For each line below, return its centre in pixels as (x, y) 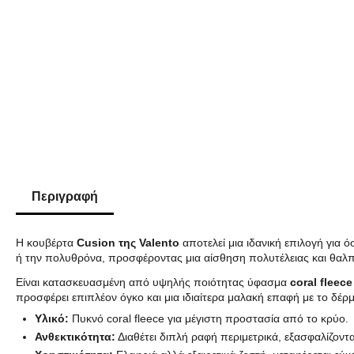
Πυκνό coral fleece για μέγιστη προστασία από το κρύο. (209, 318)
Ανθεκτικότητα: (75, 337)
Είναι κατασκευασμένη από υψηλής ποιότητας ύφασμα (153, 282)
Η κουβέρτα (46, 243)
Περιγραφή (65, 196)
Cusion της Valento (128, 243)
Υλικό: (52, 318)
